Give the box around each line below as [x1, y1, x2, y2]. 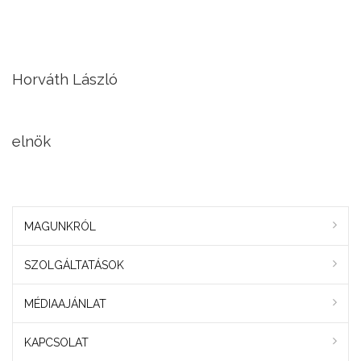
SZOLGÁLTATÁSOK [24, 258, 124, 272]
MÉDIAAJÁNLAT [24, 297, 106, 310]
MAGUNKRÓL [24, 219, 96, 233]
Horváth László [12, 69, 118, 88]
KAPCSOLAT [24, 335, 89, 349]
